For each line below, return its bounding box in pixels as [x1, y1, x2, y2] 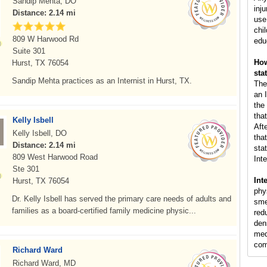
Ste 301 [13, 164, 39, 173]
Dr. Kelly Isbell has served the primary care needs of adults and [12, 194, 231, 203]
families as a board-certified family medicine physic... [12, 206, 196, 215]
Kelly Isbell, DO [13, 129, 67, 138]
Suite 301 [13, 46, 45, 55]
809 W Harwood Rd [13, 35, 79, 44]
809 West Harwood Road [13, 153, 98, 162]
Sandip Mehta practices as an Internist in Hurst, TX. [12, 76, 192, 85]
